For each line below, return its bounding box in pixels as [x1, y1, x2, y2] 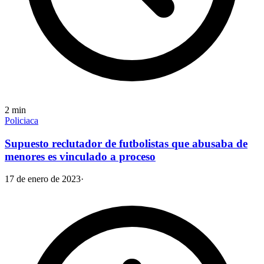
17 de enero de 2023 [5, 174, 81, 184]
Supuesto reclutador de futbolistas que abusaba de [5, 137, 247, 150]
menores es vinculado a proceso [5, 150, 156, 163]
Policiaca [5, 115, 38, 126]
